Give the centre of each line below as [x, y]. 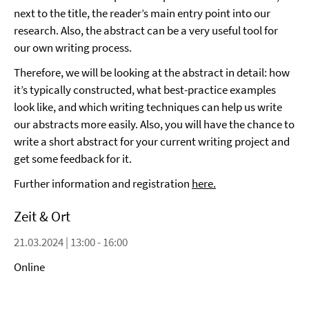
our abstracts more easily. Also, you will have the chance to [154, 124]
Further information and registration [103, 183]
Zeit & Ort [42, 216]
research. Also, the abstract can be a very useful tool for [146, 30]
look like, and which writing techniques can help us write [148, 107]
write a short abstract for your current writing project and [152, 141]
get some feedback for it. [73, 159]
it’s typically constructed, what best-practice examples [145, 90]
